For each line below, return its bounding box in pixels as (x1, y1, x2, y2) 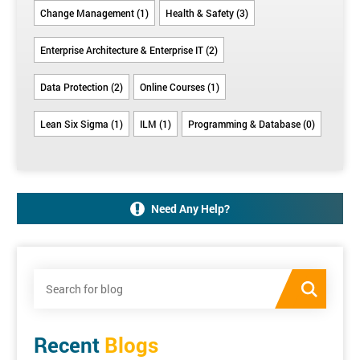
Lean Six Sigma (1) (40, 117, 123, 131)
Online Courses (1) (140, 80, 219, 94)
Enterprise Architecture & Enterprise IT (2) (40, 43, 218, 57)
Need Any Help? (151, 201, 230, 217)
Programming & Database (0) (188, 117, 315, 131)
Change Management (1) (40, 6, 149, 20)
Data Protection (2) (40, 80, 123, 94)
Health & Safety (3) (166, 6, 248, 20)
